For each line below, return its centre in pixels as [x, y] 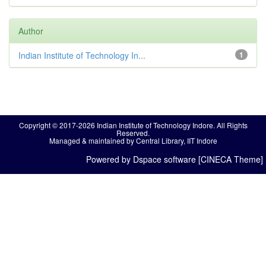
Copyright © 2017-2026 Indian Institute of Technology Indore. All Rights [133, 125]
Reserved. [133, 133]
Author [31, 31]
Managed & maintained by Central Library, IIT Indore [133, 141]
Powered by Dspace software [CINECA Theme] [175, 159]
